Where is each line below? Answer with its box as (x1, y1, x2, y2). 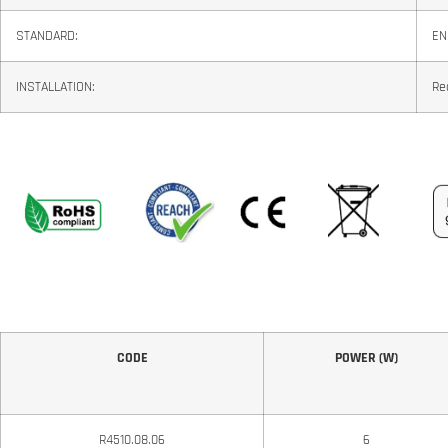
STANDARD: (16, 27, 78, 46)
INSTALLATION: (16, 78, 95, 97)
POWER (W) (334, 348, 398, 367)
